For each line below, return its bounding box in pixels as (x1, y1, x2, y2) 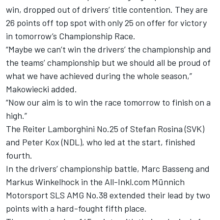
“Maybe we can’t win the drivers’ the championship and (6, 44, 211, 55)
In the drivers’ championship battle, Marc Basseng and (6, 163, 210, 174)
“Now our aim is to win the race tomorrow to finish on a (6, 97, 211, 108)
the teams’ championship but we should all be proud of (6, 57, 211, 68)
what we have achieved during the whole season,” (6, 70, 192, 82)
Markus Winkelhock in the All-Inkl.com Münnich (6, 176, 185, 188)
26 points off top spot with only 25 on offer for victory (6, 17, 207, 28)
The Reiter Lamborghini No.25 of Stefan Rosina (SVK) (6, 123, 204, 135)
